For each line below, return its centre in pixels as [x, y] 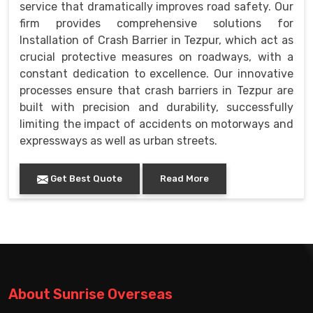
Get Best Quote [85, 179]
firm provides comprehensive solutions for [156, 24]
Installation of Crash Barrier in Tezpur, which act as [156, 41]
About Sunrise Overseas [90, 294]
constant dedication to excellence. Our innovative [156, 74]
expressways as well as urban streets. [118, 141]
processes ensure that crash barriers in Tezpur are [156, 91]
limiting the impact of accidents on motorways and [156, 124]
